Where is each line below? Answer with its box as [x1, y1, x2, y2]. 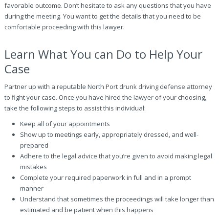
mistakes [20, 162, 47, 171]
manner [20, 184, 44, 193]
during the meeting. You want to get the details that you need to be [4, 12, 201, 21]
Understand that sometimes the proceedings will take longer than [20, 195, 214, 203]
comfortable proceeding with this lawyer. [4, 22, 125, 31]
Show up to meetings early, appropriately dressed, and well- [20, 130, 198, 139]
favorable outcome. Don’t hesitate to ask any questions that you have [4, 1, 211, 10]
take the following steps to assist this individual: [4, 104, 146, 112]
